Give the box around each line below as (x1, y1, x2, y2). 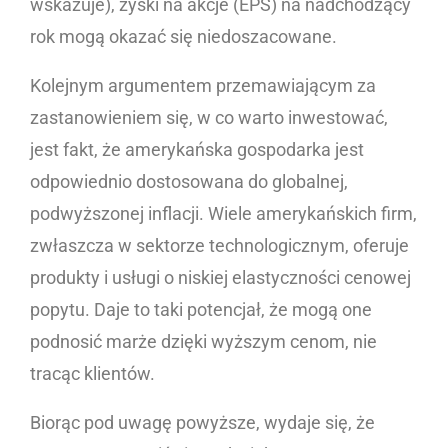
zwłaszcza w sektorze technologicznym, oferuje (30, 235, 409, 257)
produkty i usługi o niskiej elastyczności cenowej (30, 267, 411, 289)
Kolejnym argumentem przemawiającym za (30, 75, 376, 97)
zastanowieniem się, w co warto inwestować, (30, 107, 388, 129)
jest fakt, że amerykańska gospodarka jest (30, 139, 364, 161)
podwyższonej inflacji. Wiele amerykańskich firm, (30, 203, 417, 225)
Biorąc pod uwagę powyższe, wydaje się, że (30, 412, 375, 434)
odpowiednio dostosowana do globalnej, (30, 171, 348, 193)
